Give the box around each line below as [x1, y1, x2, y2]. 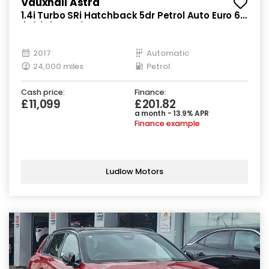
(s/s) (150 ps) [21, 20, 85, 34]
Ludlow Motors [106, 166, 163, 177]
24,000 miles [33, 60, 83, 72]
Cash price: [21, 86, 65, 97]
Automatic [147, 47, 189, 59]
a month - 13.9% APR [134, 107, 210, 118]
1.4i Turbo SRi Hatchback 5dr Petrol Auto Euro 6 [21, 8, 240, 22]
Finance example [134, 118, 200, 128]
